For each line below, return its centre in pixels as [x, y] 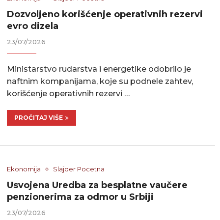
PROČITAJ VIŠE [39, 118]
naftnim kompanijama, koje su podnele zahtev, [100, 82]
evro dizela [33, 26]
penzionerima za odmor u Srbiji [81, 197]
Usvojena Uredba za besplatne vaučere [97, 185]
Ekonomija [24, 169]
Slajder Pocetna [79, 169]
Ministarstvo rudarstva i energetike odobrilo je [99, 69]
